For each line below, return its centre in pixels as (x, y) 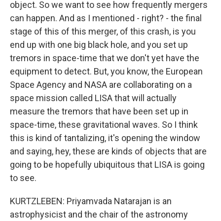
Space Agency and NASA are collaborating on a (101, 84)
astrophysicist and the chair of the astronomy (99, 214)
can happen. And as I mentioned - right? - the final (106, 18)
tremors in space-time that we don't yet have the (105, 58)
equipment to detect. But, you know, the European (106, 71)
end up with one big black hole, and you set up (99, 44)
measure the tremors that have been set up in (99, 111)
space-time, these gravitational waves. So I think (104, 124)
